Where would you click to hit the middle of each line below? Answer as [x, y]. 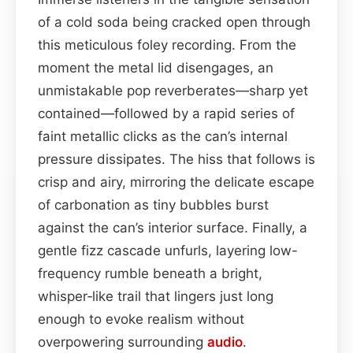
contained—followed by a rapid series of [166, 113]
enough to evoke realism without [141, 319]
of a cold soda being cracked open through [174, 22]
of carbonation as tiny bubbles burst [153, 204]
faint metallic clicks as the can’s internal [163, 136]
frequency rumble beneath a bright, [150, 273]
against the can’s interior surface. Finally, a [173, 227]
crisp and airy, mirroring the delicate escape [176, 182]
